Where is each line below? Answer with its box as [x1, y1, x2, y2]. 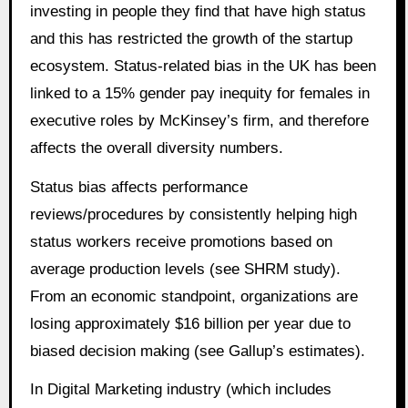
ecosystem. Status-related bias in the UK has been [29, 56, 376, 75]
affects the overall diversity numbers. [29, 138, 283, 157]
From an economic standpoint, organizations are [29, 287, 358, 305]
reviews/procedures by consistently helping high [29, 205, 357, 223]
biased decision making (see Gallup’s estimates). [29, 342, 365, 360]
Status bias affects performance [29, 178, 248, 196]
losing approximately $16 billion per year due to [29, 314, 351, 332]
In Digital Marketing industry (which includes [29, 381, 331, 399]
